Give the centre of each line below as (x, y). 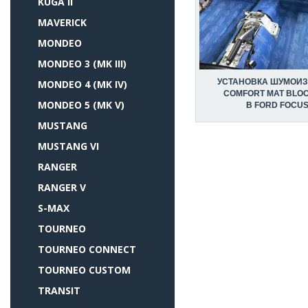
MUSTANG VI (68, 146)
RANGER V (62, 187)
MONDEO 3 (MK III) (82, 64)
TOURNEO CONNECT (87, 249)
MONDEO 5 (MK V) (81, 105)
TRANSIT (59, 290)
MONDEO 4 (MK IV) (82, 84)
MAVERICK (62, 22)
